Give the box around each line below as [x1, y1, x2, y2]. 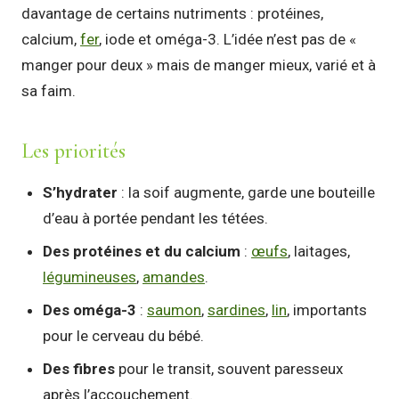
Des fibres [43, 360, 115, 379]
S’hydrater [43, 183, 118, 202]
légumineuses [43, 268, 136, 287]
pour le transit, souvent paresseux [115, 360, 343, 379]
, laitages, [288, 242, 350, 261]
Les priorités [21, 138, 126, 165]
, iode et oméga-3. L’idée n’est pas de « [99, 30, 356, 49]
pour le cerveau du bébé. [43, 327, 204, 346]
